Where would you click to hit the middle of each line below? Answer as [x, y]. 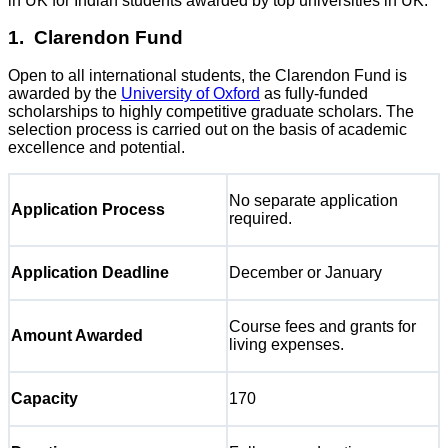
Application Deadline [90, 272]
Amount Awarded [77, 335]
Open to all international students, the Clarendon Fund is [207, 75]
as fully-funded [314, 93]
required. [260, 218]
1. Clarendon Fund [95, 38]
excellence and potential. [98, 147]
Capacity [44, 398]
